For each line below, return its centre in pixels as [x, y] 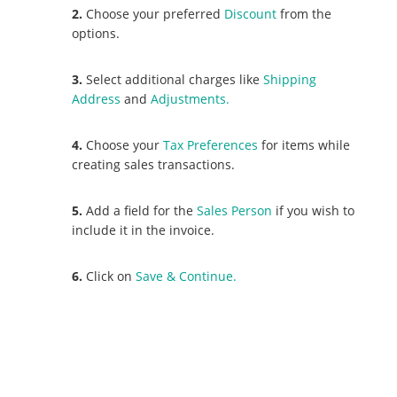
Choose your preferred [154, 13]
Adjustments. [191, 98]
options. [96, 33]
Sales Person [235, 210]
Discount [251, 13]
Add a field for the [140, 210]
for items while [304, 144]
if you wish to [314, 210]
